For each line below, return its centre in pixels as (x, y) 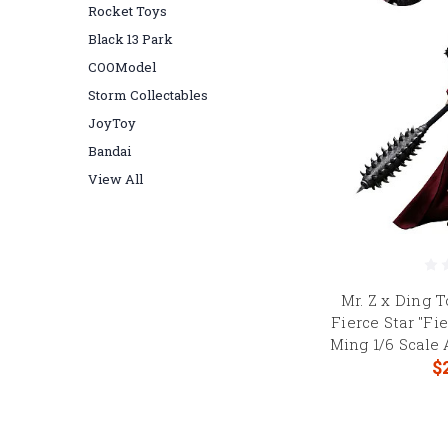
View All (115, 179)
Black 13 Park (130, 39)
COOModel (122, 67)
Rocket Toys (127, 11)
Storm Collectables (148, 95)
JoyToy (112, 123)
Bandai (109, 151)
